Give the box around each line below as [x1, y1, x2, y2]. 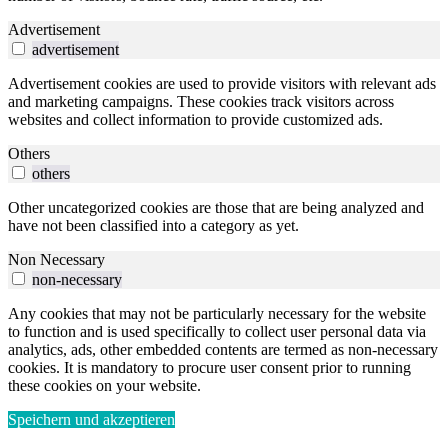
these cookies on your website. [8, 377, 201, 395]
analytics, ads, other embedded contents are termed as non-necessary [8, 341, 438, 359]
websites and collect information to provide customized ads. [8, 111, 383, 129]
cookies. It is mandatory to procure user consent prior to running [8, 359, 411, 377]
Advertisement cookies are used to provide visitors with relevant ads [8, 75, 436, 93]
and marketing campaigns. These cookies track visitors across [8, 93, 394, 111]
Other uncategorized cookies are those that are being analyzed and [8, 199, 424, 217]
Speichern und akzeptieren [8, 411, 175, 429]
